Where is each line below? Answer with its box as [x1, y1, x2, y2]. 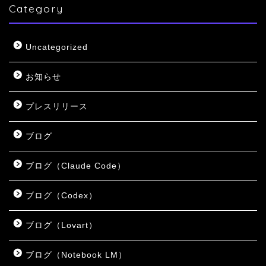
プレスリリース [26, 102, 88, 112]
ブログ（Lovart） [26, 221, 97, 230]
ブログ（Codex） [26, 191, 97, 201]
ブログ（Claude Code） [26, 161, 126, 171]
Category [9, 2, 64, 15]
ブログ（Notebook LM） [26, 251, 127, 260]
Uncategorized [26, 43, 88, 52]
